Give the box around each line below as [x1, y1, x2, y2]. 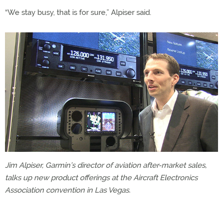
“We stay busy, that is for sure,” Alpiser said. [5, 7, 151, 17]
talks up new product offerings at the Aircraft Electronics [5, 173, 198, 183]
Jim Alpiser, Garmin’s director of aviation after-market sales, [5, 161, 207, 170]
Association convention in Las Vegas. [5, 186, 130, 195]
